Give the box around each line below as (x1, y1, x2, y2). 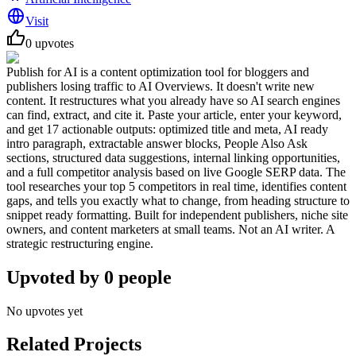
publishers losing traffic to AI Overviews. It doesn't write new (6, 79, 315, 93)
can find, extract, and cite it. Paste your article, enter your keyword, (6, 107, 342, 122)
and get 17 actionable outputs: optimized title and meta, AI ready (6, 122, 328, 136)
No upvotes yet (6, 304, 83, 318)
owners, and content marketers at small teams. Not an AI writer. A (6, 222, 335, 236)
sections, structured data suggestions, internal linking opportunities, (6, 150, 340, 164)
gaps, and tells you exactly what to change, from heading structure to (6, 193, 350, 207)
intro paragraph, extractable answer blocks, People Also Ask (6, 136, 308, 150)
